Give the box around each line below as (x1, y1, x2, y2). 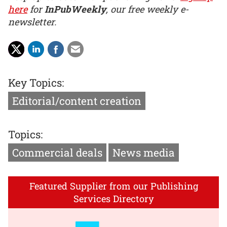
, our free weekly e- (106, 3, 188, 15)
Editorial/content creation (12, 93, 141, 108)
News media (112, 145, 175, 160)
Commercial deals (12, 145, 102, 160)
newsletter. (8, 15, 56, 28)
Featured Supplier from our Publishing (29, 179, 198, 192)
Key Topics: (8, 75, 64, 90)
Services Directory (73, 192, 154, 205)
